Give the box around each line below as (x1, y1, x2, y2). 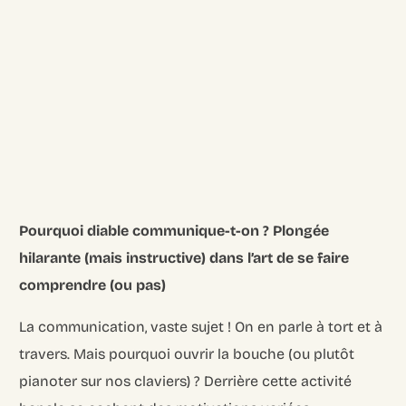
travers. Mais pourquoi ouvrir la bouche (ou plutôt (19, 344, 355, 362)
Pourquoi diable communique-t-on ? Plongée (19, 221, 330, 239)
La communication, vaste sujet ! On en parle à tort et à (19, 317, 383, 335)
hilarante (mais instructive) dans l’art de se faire (19, 248, 350, 266)
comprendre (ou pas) (19, 275, 167, 294)
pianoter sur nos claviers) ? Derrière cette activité (19, 372, 353, 390)
